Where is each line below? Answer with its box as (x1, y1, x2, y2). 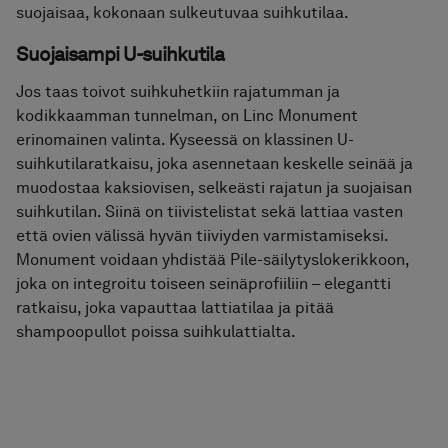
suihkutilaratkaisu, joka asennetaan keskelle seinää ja (16, 154, 413, 174)
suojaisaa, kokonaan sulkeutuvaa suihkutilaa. (16, 3, 349, 23)
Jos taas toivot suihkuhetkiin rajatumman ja (16, 82, 340, 102)
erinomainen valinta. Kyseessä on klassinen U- (16, 130, 354, 150)
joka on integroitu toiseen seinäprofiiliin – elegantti (16, 274, 391, 294)
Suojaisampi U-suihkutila (16, 42, 224, 67)
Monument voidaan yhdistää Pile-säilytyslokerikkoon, (16, 250, 409, 270)
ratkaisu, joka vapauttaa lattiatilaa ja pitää (16, 298, 334, 318)
